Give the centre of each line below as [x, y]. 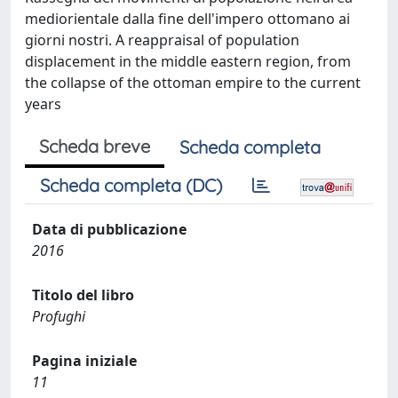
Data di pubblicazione [109, 229]
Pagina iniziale [84, 361]
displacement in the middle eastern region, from [188, 61]
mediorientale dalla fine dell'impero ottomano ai [187, 19]
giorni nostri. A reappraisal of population [162, 40]
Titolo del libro [83, 295]
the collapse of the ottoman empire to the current [193, 83]
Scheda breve [95, 146]
